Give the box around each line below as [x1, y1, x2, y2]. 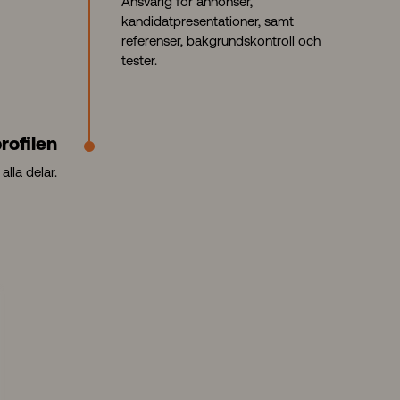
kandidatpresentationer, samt [121, 13, 294, 29]
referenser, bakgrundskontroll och [121, 33, 321, 48]
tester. [121, 53, 157, 68]
